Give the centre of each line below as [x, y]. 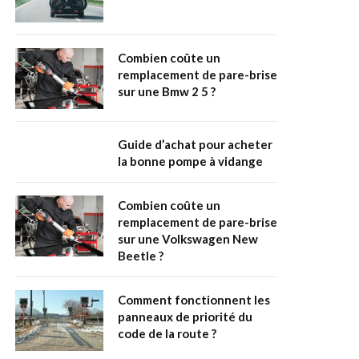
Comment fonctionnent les [194, 300]
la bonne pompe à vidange [190, 161]
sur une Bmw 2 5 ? [167, 92]
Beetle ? [141, 256]
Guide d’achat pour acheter [195, 145]
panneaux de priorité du [185, 317]
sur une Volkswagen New [188, 239]
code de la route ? [167, 334]
